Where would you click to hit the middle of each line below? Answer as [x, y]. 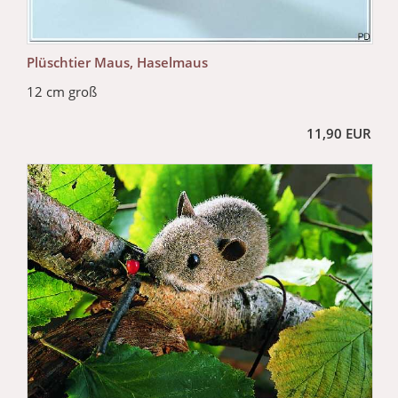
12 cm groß [62, 91]
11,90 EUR [339, 133]
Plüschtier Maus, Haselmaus [117, 62]
